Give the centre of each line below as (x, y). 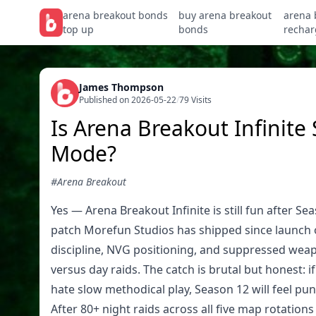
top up (79, 29)
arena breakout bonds (116, 15)
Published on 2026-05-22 (128, 100)
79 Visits (195, 100)
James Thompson (121, 87)
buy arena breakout (225, 15)
